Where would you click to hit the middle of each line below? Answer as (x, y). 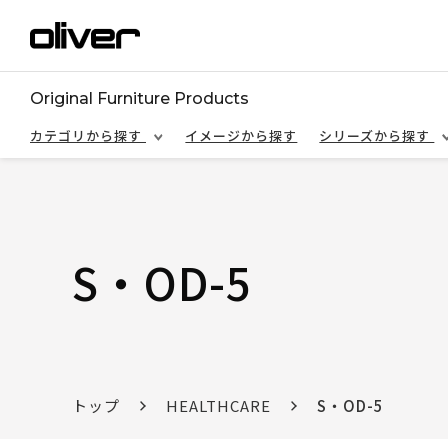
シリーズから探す (377, 135)
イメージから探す (241, 135)
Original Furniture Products (139, 98)
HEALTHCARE (219, 405)
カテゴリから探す (88, 135)
